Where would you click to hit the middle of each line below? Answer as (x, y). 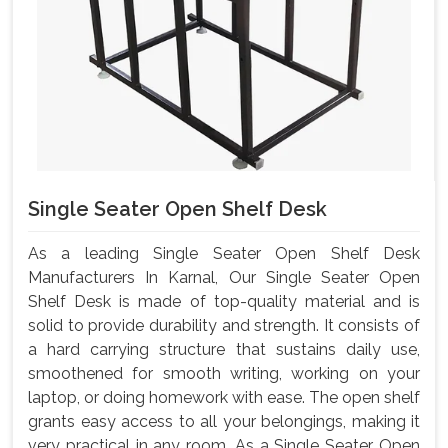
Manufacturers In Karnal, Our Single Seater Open (224, 277)
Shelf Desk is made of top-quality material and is (224, 301)
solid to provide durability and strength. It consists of (224, 325)
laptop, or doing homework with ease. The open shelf (224, 397)
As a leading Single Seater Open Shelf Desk (224, 253)
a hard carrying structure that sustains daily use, (224, 349)
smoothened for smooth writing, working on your (224, 373)
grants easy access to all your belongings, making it (224, 421)
